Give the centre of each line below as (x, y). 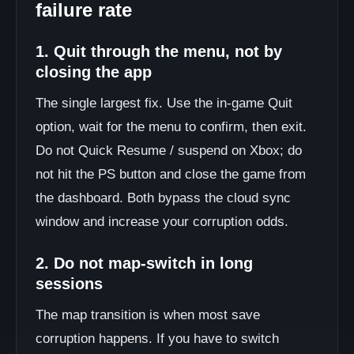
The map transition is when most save (148, 315)
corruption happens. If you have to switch (157, 339)
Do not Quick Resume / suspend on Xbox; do (169, 151)
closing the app (94, 72)
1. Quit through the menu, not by (159, 51)
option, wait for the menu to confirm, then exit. (171, 127)
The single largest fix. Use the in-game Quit (164, 103)
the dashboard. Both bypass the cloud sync (163, 198)
